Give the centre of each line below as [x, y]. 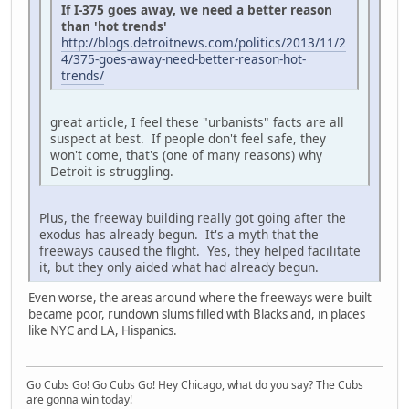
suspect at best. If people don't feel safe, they [188, 139]
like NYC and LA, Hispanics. [103, 331]
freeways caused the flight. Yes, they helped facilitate [200, 251]
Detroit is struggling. [114, 172]
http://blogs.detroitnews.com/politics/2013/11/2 [204, 43]
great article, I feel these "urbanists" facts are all [197, 122]
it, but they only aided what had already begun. [179, 267]
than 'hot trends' [114, 26]
